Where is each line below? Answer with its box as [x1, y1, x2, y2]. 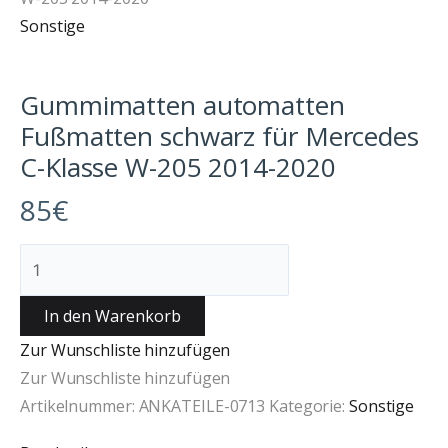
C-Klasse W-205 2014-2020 [20, 149, 336, 186]
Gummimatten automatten [20, 87, 345, 124]
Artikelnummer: [20, 395, 139, 418]
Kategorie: [269, 395, 349, 418]
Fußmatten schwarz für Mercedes [20, 118, 419, 155]
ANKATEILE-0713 [138, 395, 266, 418]
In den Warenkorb [44, 305, 181, 328]
